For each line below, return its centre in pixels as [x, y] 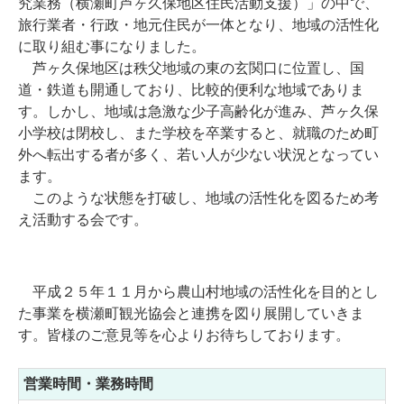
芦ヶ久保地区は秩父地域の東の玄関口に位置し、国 [191, 69]
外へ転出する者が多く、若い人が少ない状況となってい [198, 155]
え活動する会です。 [83, 220]
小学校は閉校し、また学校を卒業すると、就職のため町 [198, 133]
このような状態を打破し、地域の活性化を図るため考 [198, 198]
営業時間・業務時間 [88, 384]
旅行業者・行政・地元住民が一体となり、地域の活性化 [198, 25]
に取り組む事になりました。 [112, 47]
